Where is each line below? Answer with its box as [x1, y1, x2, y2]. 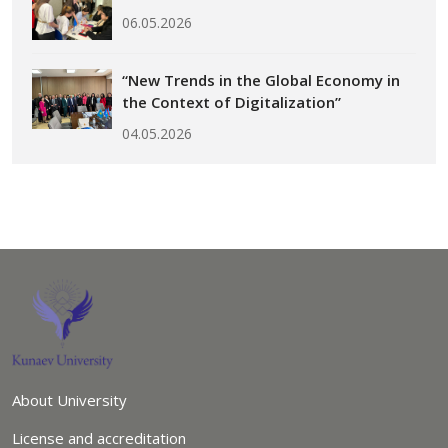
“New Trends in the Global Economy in [122, 69, 400, 90]
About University [12, 389, 127, 410]
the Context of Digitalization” [122, 91, 341, 112]
